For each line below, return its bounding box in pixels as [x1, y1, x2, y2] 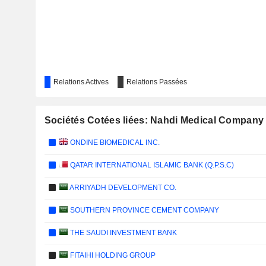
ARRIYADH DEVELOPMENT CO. [68, 183, 176, 192]
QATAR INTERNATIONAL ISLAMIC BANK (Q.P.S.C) [68, 161, 234, 169]
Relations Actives [53, 78, 109, 86]
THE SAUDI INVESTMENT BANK [68, 229, 177, 237]
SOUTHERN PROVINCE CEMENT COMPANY [68, 206, 219, 214]
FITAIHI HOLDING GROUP [68, 251, 156, 259]
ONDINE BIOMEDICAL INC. [68, 138, 160, 147]
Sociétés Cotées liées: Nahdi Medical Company [44, 115, 264, 125]
